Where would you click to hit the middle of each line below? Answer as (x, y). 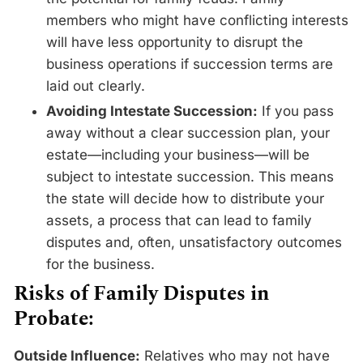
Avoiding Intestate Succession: (152, 111)
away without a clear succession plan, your (188, 132)
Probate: (54, 319)
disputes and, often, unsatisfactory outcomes (194, 242)
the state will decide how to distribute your (185, 198)
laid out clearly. (96, 86)
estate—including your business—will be (178, 154)
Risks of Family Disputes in (141, 294)
